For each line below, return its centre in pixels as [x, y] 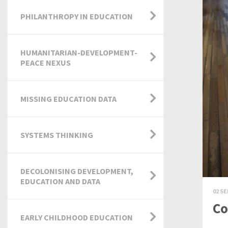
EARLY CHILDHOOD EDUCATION [77, 217]
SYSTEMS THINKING [57, 135]
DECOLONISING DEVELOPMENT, [77, 171]
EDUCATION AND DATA [60, 181]
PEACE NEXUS [46, 63]
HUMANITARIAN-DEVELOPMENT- [79, 52]
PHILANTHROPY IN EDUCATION [77, 16]
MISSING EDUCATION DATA [68, 99]
